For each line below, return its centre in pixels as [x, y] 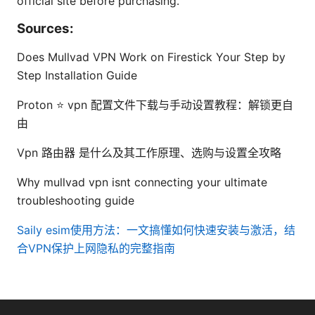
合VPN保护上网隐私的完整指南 [96, 248]
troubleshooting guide [76, 200]
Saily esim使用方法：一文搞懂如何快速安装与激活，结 [156, 230]
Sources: [45, 28]
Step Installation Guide [77, 75]
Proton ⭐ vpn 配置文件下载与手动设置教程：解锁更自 [155, 104]
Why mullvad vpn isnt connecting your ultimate [142, 182]
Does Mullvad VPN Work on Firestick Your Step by [151, 57]
